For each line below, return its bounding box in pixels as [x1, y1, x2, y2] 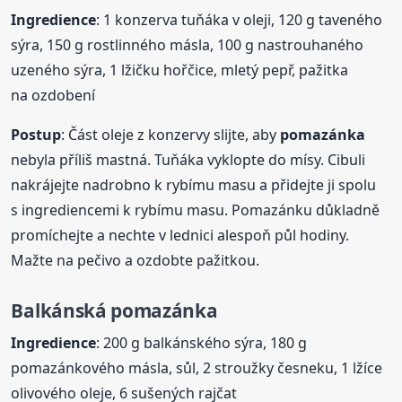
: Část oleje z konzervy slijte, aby [61, 124, 281, 144]
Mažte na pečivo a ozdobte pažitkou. [11, 249, 260, 270]
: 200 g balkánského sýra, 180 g [96, 333, 308, 354]
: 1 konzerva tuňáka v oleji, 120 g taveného [96, 9, 383, 30]
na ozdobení [11, 84, 96, 105]
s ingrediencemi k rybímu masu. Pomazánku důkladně [11, 199, 380, 220]
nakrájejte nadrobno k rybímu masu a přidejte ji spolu [11, 174, 377, 195]
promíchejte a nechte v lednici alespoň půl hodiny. [11, 224, 350, 245]
